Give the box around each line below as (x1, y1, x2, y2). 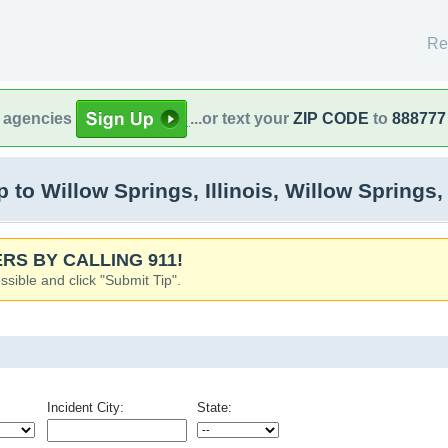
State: (197, 400, 232, 415)
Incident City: (47, 400, 124, 415)
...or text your (190, 109, 293, 127)
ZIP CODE (293, 109, 369, 127)
